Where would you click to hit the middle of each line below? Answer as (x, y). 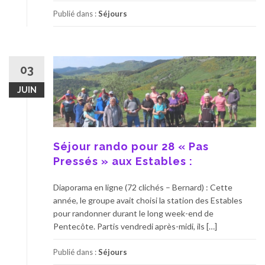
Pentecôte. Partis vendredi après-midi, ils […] (135, 226)
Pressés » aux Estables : (123, 161)
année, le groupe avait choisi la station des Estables (148, 200)
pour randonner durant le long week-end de (133, 213)
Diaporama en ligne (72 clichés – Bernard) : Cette (143, 187)
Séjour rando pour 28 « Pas (131, 146)
